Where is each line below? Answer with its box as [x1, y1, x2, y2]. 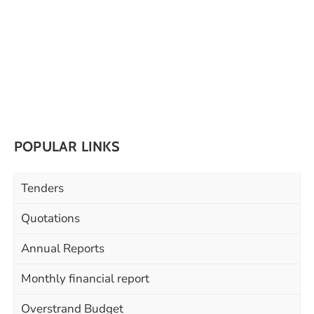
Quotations [21, 210, 80, 227]
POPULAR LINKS [14, 138, 121, 156]
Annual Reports [21, 240, 104, 257]
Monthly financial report [21, 271, 149, 287]
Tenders [21, 180, 64, 197]
